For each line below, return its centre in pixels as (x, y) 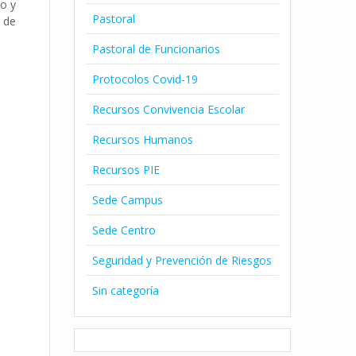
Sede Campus (128, 199)
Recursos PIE (126, 169)
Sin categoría (126, 290)
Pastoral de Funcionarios (157, 48)
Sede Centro (124, 230)
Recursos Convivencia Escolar (169, 109)
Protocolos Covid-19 (145, 79)
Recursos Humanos (143, 139)
